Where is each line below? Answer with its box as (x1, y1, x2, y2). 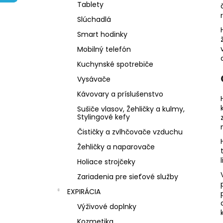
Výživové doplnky (77, 201, 136, 212)
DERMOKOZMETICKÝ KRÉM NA (55, 13, 161, 25)
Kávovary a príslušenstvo (77, 89, 163, 99)
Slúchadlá (77, 14, 111, 24)
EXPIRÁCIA (67, 186, 101, 197)
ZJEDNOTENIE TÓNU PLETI (55, 22, 146, 34)
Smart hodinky (77, 29, 127, 39)
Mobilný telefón (77, 44, 131, 54)
